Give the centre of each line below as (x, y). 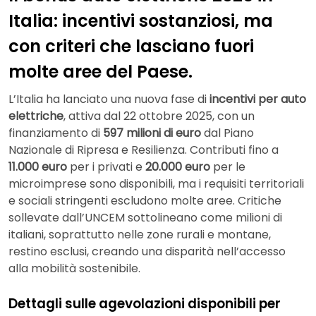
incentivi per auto (258, 99)
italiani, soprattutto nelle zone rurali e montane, (140, 235)
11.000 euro (38, 167)
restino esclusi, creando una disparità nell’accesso (147, 252)
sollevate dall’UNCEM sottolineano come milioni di (145, 218)
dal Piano (227, 133)
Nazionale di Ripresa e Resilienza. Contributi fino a (144, 150)
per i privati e (106, 167)
